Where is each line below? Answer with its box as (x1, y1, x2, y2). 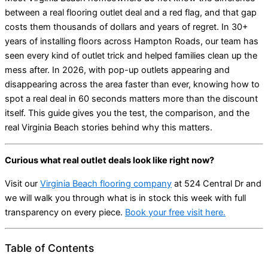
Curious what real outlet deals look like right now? (5, 155, 214, 166)
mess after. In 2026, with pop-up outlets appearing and (5, 65, 230, 76)
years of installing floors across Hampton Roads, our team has (5, 36, 258, 47)
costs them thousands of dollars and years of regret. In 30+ (5, 22, 248, 33)
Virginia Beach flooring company (40, 178, 172, 189)
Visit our (5, 178, 40, 189)
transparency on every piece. (5, 206, 125, 218)
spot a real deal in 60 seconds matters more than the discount (5, 93, 258, 105)
